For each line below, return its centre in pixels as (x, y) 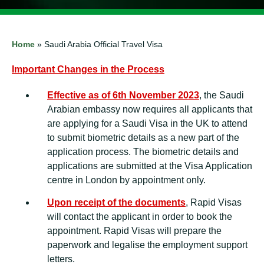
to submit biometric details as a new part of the (143, 138)
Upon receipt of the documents (116, 202)
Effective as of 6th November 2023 (123, 95)
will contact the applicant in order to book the (140, 217)
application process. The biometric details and (143, 152)
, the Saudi (222, 95)
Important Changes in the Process (88, 69)
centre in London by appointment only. (126, 180)
